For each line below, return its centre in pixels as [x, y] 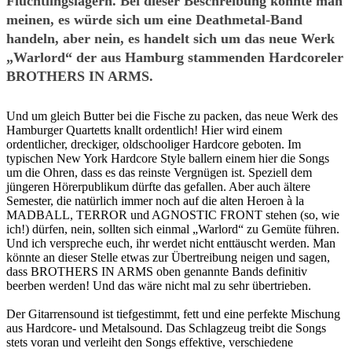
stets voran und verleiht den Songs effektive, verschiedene [150, 342]
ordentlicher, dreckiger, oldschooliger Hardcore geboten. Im [154, 144]
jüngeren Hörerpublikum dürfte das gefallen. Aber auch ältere [158, 186]
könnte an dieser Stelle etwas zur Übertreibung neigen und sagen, [168, 257]
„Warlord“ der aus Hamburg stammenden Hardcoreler [175, 57]
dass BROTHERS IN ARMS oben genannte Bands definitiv [157, 271]
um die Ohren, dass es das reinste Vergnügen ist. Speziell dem [159, 172]
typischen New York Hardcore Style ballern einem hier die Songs [168, 158]
